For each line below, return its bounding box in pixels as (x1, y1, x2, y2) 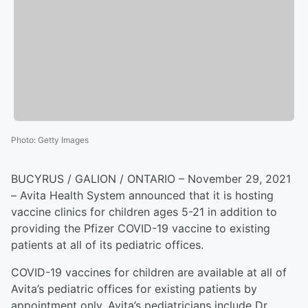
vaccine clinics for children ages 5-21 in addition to (11, 205, 277, 219)
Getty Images (38, 135, 89, 146)
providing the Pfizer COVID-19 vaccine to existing (11, 221, 270, 236)
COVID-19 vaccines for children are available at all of (11, 265, 287, 280)
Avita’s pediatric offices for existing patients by (11, 282, 257, 296)
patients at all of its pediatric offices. (11, 238, 203, 252)
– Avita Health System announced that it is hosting (11, 188, 274, 203)
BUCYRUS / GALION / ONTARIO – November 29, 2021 (11, 172, 291, 186)
